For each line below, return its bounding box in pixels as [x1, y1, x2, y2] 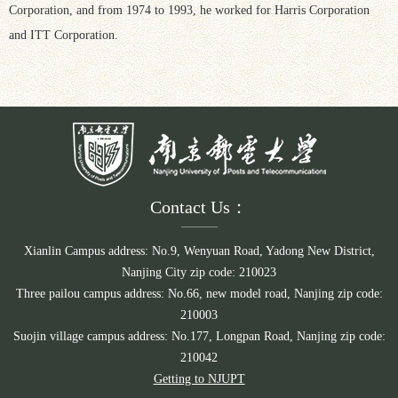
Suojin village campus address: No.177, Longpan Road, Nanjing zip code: [12, 329, 386, 343]
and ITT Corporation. [9, 28, 118, 42]
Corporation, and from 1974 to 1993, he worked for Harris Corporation [9, 3, 370, 17]
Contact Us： [150, 196, 248, 217]
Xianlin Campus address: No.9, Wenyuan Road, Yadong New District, [23, 243, 375, 258]
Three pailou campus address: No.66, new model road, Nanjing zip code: [15, 286, 383, 300]
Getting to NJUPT [153, 371, 245, 386]
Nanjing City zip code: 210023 [122, 265, 276, 279]
